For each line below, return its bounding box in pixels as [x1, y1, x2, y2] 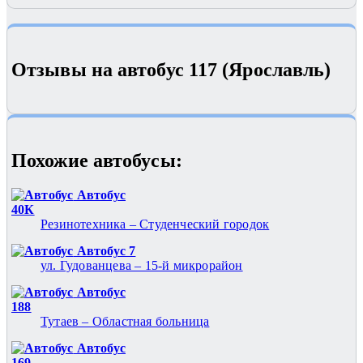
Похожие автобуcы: [11, 150, 182, 172]
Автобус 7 [73, 243, 136, 258]
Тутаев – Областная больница [41, 314, 210, 328]
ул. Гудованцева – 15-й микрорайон [41, 258, 243, 272]
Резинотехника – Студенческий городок [41, 216, 270, 231]
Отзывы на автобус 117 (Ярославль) [11, 59, 331, 81]
